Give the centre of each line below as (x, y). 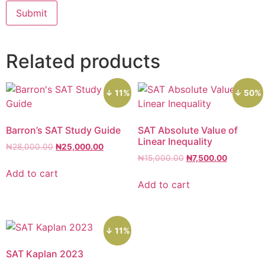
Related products (83, 62)
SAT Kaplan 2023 (45, 253)
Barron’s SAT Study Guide (63, 130)
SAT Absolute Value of (188, 130)
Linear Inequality (175, 142)
